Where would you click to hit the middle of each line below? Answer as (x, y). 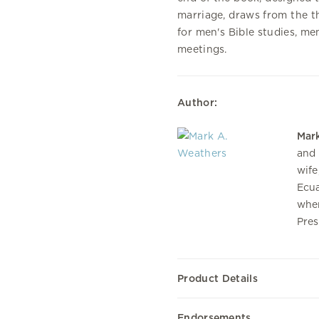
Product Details (218, 278)
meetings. (202, 49)
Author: (198, 103)
